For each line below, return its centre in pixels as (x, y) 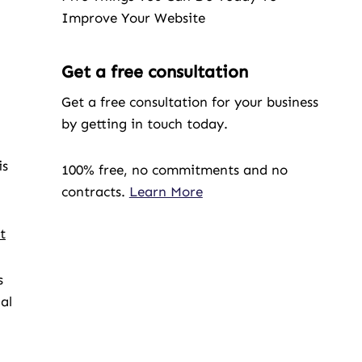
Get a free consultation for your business (189, 102)
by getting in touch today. (144, 124)
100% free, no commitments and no (174, 170)
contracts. (95, 192)
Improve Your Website (133, 18)
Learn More (166, 192)
